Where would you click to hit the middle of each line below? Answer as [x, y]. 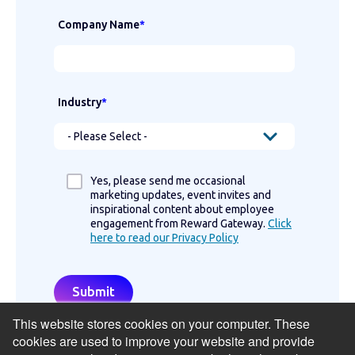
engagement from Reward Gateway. [179, 223]
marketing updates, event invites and [181, 195]
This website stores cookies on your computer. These [161, 324]
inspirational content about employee [182, 209]
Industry [80, 102]
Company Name [99, 25]
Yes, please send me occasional [168, 180]
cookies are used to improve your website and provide [164, 341]
